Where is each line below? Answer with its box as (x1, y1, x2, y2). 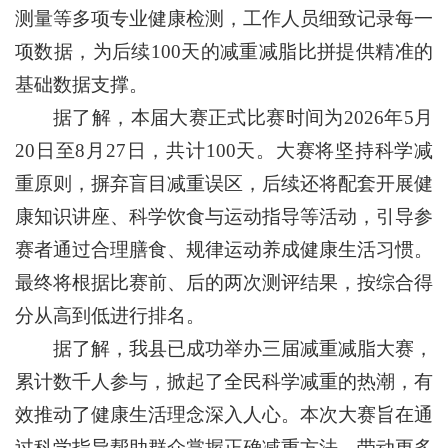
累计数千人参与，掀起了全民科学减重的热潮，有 (15, 371, 433, 392)
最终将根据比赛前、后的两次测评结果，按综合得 (15, 272, 433, 293)
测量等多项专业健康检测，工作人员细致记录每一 (15, 8, 433, 29)
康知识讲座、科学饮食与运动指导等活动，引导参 (15, 206, 433, 227)
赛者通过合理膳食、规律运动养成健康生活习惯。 (15, 239, 433, 260)
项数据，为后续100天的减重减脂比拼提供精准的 (15, 41, 433, 62)
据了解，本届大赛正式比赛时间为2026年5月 (53, 107, 433, 128)
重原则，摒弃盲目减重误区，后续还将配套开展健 (15, 173, 433, 194)
